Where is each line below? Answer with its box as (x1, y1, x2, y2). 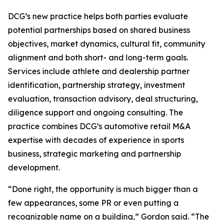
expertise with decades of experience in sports (8, 135, 184, 145)
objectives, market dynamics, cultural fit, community (8, 39, 205, 49)
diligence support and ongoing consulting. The (8, 108, 183, 117)
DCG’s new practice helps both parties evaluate (8, 11, 188, 21)
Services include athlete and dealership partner (8, 66, 190, 76)
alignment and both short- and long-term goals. (8, 53, 188, 62)
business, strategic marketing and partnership (8, 149, 181, 159)
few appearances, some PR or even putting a (8, 198, 179, 208)
